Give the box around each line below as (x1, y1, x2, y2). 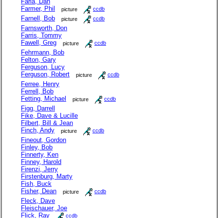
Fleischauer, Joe (21, 204, 67, 212)
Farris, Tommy (21, 31, 62, 39)
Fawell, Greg (21, 39, 56, 47)
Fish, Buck (21, 180, 52, 187)
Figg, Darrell (21, 104, 55, 112)
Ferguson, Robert (21, 71, 70, 78)
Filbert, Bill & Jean (21, 119, 73, 127)
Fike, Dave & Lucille (21, 111, 78, 119)
